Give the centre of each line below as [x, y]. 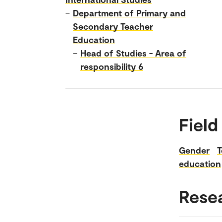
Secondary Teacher [113, 26]
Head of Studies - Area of [133, 53]
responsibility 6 [112, 66]
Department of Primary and [129, 13]
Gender [194, 150]
